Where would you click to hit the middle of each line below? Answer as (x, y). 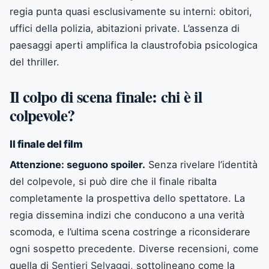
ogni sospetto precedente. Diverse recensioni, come (134, 248)
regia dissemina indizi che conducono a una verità (127, 215)
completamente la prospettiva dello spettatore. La (127, 198)
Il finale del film (46, 144)
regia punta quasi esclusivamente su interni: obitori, (131, 11)
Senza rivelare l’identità (201, 164)
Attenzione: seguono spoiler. (77, 164)
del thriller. (35, 62)
